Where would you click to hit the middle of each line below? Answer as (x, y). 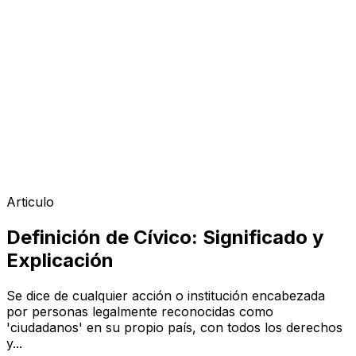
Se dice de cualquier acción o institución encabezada (166, 295)
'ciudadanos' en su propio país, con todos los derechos (174, 327)
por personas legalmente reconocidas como (140, 311)
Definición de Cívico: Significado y (165, 237)
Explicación (60, 260)
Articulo (30, 202)
